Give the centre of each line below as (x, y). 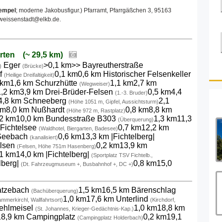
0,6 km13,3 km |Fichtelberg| (106, 137)
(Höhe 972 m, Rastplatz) (96, 111)
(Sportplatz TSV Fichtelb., (122, 155)
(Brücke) (33, 66)
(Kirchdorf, (163, 200)
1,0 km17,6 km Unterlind (107, 199)
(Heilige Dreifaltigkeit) (29, 75)
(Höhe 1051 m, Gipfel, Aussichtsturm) (113, 102)
